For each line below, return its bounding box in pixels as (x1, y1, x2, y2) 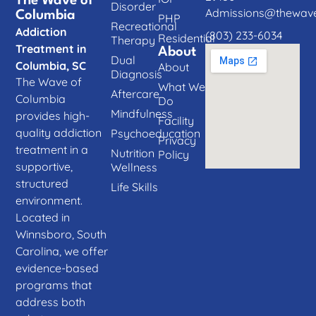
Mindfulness (110, 107, 173, 121)
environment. (16, 193, 83, 207)
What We (158, 80, 205, 95)
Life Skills (110, 180, 158, 195)
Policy (158, 147, 189, 162)
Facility (158, 114, 194, 128)
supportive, (16, 159, 73, 174)
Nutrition (110, 146, 154, 161)
